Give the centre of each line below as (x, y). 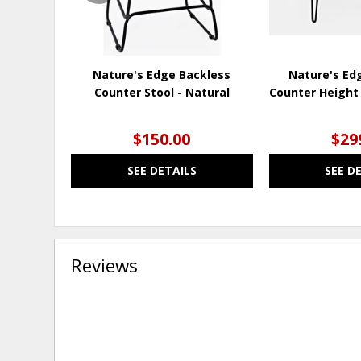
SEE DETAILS (162, 170)
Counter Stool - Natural (162, 92)
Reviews (105, 265)
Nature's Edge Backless (162, 74)
